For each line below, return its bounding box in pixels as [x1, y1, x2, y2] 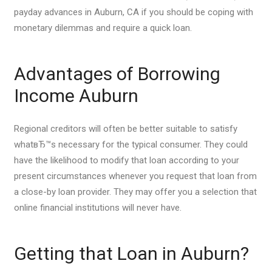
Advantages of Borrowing [13, 63, 220, 84]
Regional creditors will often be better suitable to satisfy [13, 123, 237, 134]
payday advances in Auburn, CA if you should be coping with [13, 7, 253, 18]
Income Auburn [13, 85, 138, 106]
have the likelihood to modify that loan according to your [13, 154, 239, 166]
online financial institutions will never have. [13, 202, 182, 213]
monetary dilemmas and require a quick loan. [13, 22, 192, 33]
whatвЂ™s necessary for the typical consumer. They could [13, 138, 248, 150]
